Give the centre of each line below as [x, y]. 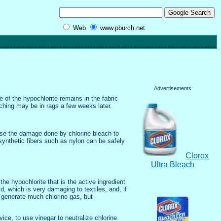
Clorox [197, 156]
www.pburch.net [123, 28]
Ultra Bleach [173, 165]
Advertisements [173, 89]
